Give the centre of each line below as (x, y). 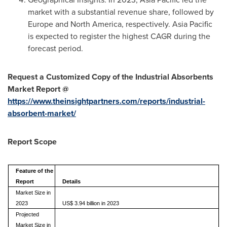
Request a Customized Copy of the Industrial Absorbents (110, 77)
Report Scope (32, 142)
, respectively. (147, 24)
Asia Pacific (192, 24)
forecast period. (55, 48)
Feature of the (34, 171)
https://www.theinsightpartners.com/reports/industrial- (106, 101)
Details (71, 181)
